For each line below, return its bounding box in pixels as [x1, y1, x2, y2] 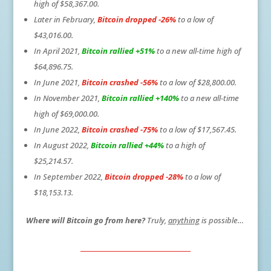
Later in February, [33, 13, 97, 25]
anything [168, 214, 200, 226]
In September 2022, [33, 171, 105, 182]
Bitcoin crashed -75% [81, 123, 158, 135]
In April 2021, [33, 45, 82, 56]
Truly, [145, 214, 168, 226]
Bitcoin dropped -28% [104, 171, 183, 182]
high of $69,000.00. [33, 108, 99, 119]
